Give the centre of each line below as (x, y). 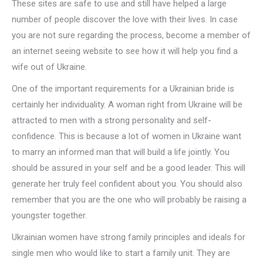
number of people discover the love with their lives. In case (125, 19)
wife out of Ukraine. (49, 67)
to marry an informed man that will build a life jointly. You (121, 152)
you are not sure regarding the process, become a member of (131, 35)
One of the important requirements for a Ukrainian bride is (123, 89)
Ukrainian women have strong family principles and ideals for (129, 237)
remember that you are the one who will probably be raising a (129, 200)
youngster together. (49, 215)
